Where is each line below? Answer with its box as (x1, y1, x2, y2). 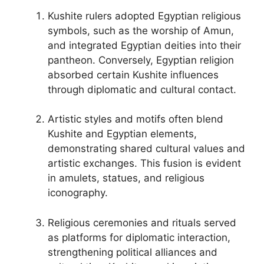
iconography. (48, 187, 108, 199)
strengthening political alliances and (48, 246, 217, 258)
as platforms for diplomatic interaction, (48, 231, 230, 243)
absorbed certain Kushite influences (48, 68, 219, 81)
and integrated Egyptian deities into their (48, 39, 241, 51)
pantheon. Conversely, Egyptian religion (48, 54, 234, 66)
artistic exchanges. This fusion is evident (48, 157, 241, 169)
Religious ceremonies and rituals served (48, 216, 236, 229)
